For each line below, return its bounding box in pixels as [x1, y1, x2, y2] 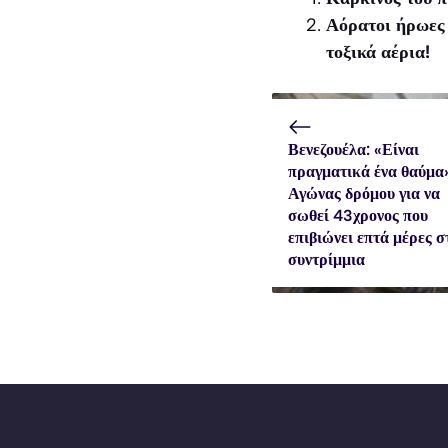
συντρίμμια [288, 249, 365, 269]
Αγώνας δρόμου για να [288, 183, 440, 203]
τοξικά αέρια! [326, 40, 430, 63]
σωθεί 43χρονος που [288, 205, 428, 225]
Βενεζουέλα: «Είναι [288, 139, 419, 159]
